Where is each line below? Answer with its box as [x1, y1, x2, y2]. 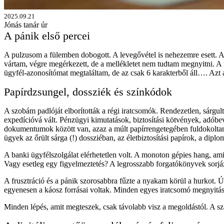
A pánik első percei [4, 29, 90, 42]
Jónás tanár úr [4, 20, 47, 29]
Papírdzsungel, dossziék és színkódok [4, 85, 172, 98]
